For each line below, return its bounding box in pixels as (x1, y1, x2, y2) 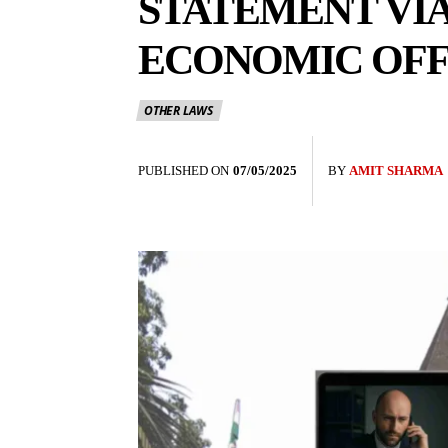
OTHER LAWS (144, 102, 213, 120)
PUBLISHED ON (138, 162, 229, 178)
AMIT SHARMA (349, 162, 443, 178)
